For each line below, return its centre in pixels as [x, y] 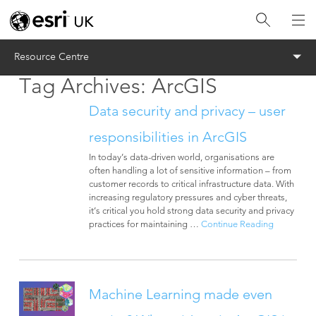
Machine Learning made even [180, 294]
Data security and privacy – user [187, 111]
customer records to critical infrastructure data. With [191, 183]
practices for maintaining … [145, 224]
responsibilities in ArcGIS [168, 137]
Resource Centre [51, 57]
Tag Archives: [86, 86]
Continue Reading [237, 224]
